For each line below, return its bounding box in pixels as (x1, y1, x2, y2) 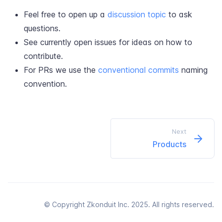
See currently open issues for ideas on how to (24, 37, 192, 47)
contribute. (24, 51, 63, 61)
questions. (24, 23, 60, 33)
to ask (166, 9, 192, 19)
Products (153, 139, 186, 149)
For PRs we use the (24, 65, 98, 75)
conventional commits (98, 65, 179, 75)
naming (179, 65, 208, 75)
